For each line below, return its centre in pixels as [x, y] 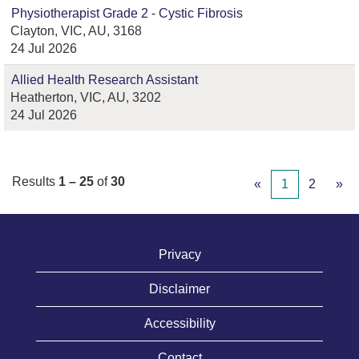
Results [35, 182]
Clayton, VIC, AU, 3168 [76, 31]
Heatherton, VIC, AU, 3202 [86, 97]
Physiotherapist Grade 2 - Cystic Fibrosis [127, 13]
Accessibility [179, 323]
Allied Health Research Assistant [105, 80]
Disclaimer [179, 289]
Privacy [179, 254]
